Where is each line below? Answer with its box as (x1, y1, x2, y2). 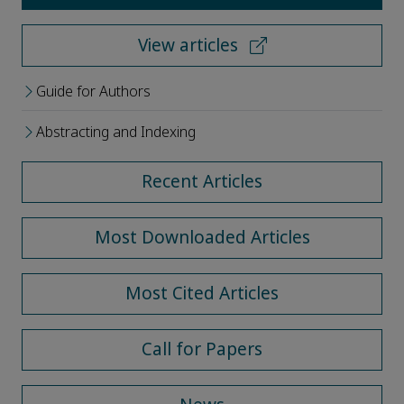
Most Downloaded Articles (94, 225, 310, 251)
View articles (137, 33, 243, 59)
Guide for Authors (36, 81, 151, 103)
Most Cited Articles (125, 281, 279, 307)
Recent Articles (142, 170, 262, 195)
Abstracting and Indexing (36, 122, 196, 143)
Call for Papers (142, 337, 262, 363)
